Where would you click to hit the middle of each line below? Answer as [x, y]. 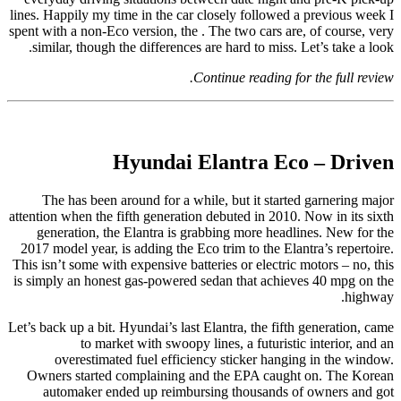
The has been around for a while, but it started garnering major [218, 200]
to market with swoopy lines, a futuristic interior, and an [237, 343]
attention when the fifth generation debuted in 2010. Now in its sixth [201, 216]
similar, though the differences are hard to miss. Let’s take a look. [213, 47]
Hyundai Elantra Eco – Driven [253, 162]
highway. [369, 296]
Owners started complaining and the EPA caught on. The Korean [210, 375]
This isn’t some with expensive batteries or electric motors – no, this [203, 264]
